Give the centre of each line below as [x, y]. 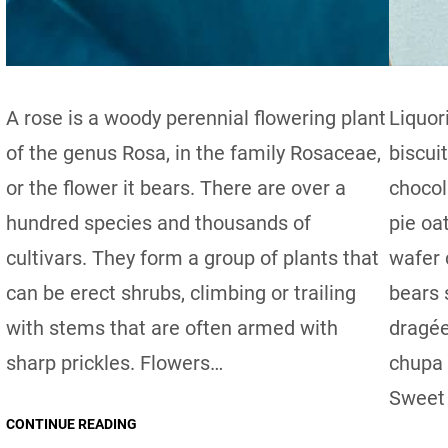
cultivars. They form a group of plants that [192, 257]
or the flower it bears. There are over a [175, 187]
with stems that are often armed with [171, 327]
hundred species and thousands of [158, 222]
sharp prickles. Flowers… [114, 362]
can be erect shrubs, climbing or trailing [180, 292]
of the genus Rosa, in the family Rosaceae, [193, 152]
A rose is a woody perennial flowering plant [195, 117]
